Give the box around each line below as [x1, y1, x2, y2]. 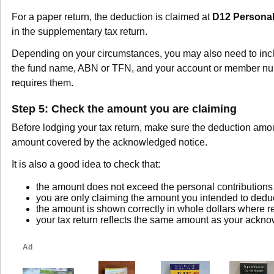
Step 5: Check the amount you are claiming [12, 102, 237, 115]
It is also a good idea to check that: [12, 158, 160, 169]
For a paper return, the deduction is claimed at [12, 11, 212, 22]
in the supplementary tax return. [12, 26, 147, 37]
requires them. [12, 77, 73, 88]
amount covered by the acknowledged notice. [12, 136, 207, 147]
